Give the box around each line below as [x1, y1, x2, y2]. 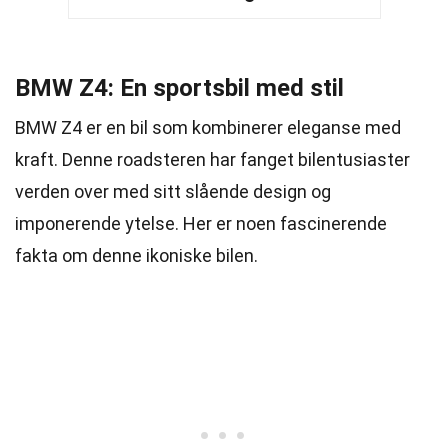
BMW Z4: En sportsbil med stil [15, 74, 344, 102]
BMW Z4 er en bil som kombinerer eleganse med [15, 117, 401, 138]
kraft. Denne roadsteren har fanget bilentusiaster [15, 149, 410, 170]
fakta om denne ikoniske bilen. [15, 245, 258, 266]
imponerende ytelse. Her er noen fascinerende [15, 213, 387, 234]
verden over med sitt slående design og [15, 181, 331, 202]
